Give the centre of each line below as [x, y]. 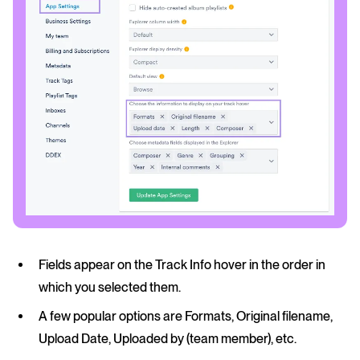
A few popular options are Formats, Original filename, [186, 316]
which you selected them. [110, 287]
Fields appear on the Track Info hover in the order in [182, 264]
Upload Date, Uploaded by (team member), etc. [168, 338]
